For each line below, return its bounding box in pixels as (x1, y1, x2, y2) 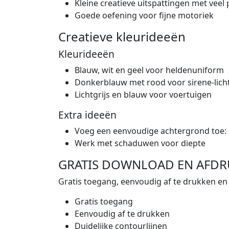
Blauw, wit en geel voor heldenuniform (75, 64, 224, 76)
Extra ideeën (58, 108, 117, 122)
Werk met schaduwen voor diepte (75, 138, 205, 149)
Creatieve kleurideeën (58, 28, 186, 45)
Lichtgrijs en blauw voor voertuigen (75, 89, 212, 100)
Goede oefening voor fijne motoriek (75, 10, 214, 21)
